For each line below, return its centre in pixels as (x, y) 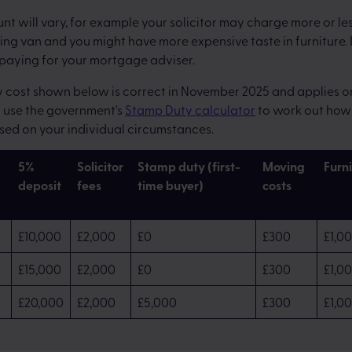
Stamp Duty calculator (190, 110)
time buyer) (170, 185)
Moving (284, 167)
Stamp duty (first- (189, 167)
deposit (40, 185)
